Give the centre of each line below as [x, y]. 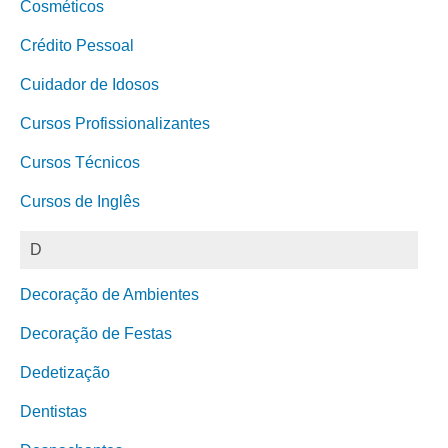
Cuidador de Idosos [89, 84]
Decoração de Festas [96, 333]
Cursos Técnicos [80, 162]
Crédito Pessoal [77, 45]
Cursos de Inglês [80, 201]
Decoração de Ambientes [109, 294]
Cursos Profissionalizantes [115, 123]
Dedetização [65, 372]
